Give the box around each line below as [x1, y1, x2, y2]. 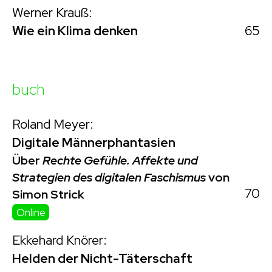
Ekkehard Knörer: [12, 232, 107, 249]
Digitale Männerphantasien [12, 134, 175, 151]
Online [16, 206, 46, 220]
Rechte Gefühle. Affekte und [42, 152, 198, 169]
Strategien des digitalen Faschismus [12, 169, 206, 186]
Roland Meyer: [12, 116, 93, 133]
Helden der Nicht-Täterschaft [12, 250, 192, 267]
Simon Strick [12, 186, 84, 203]
